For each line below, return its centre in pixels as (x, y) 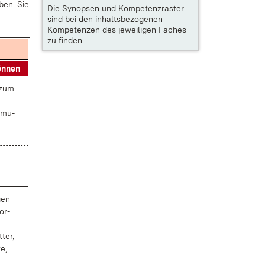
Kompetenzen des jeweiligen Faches (117, 30)
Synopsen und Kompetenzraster (123, 8)
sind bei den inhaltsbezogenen (105, 19)
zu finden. (66, 40)
